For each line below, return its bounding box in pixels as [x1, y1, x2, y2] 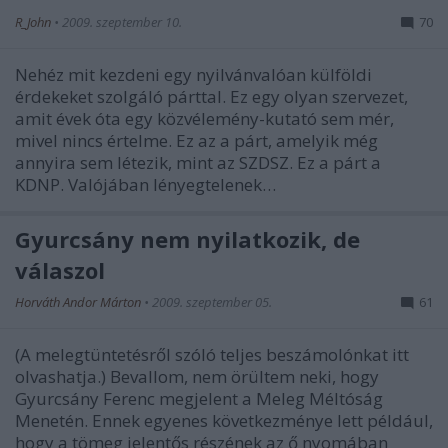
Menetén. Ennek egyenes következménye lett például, [15, 409, 433, 432]
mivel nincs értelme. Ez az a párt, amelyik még [15, 129, 378, 152]
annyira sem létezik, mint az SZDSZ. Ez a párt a [15, 151, 381, 174]
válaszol [15, 255, 105, 285]
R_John [15, 13, 54, 31]
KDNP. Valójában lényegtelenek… [15, 173, 276, 196]
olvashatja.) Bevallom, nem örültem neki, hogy [15, 365, 379, 388]
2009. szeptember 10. [62, 13, 182, 31]
